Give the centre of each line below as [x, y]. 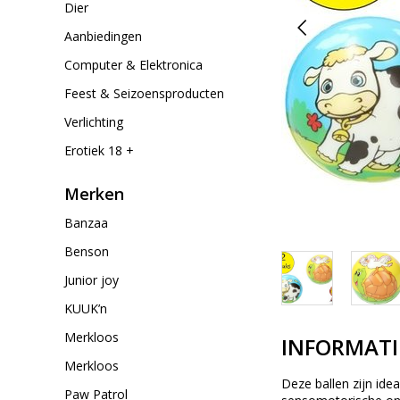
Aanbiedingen [103, 36]
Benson [87, 251]
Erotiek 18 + [99, 150]
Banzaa [86, 223]
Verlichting [94, 122]
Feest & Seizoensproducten [144, 93]
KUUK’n [86, 308]
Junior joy [92, 280]
